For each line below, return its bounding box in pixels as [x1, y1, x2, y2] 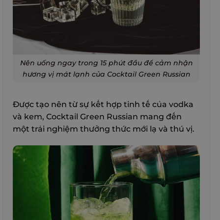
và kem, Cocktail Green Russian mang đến [13, 112, 182, 122]
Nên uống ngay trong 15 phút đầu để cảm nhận [20, 58, 193, 67]
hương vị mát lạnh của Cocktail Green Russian [22, 69, 191, 79]
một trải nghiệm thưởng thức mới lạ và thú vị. [13, 124, 194, 134]
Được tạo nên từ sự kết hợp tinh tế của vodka [13, 100, 193, 110]
